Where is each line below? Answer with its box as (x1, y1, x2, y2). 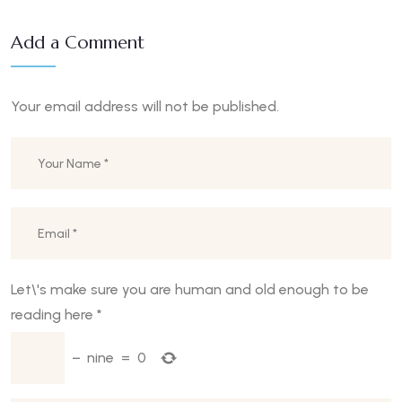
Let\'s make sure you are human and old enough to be (11, 281, 369, 299)
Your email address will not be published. (11, 98, 279, 116)
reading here (11, 306, 93, 324)
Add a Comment (11, 31, 144, 55)
